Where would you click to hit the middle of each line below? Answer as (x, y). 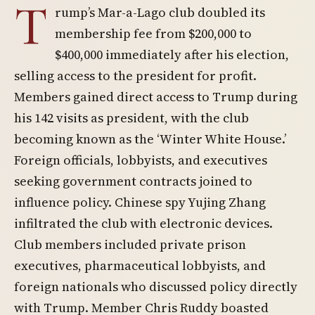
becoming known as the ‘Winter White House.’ (150, 139)
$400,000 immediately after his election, (172, 54)
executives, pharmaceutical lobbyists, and (140, 265)
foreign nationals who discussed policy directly (156, 287)
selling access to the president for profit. (135, 76)
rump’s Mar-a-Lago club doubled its (160, 12)
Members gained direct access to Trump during (156, 97)
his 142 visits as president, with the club (131, 118)
